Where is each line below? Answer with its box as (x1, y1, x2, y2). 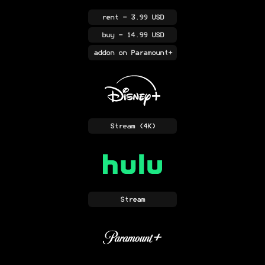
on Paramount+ (114, 49, 172, 57)
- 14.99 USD (114, 31, 164, 39)
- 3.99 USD (118, 14, 164, 21)
